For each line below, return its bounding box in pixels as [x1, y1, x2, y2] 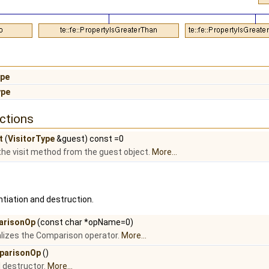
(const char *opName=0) [35, 217, 133, 228]
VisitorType [8, 134, 55, 144]
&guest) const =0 [55, 134, 124, 144]
